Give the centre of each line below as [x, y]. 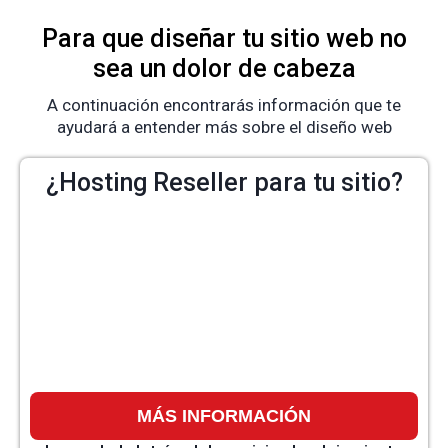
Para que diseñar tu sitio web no [224, 38]
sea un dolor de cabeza [224, 68]
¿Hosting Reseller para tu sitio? [224, 182]
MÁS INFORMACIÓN [224, 415]
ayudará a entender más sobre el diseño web [224, 126]
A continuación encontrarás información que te [224, 104]
